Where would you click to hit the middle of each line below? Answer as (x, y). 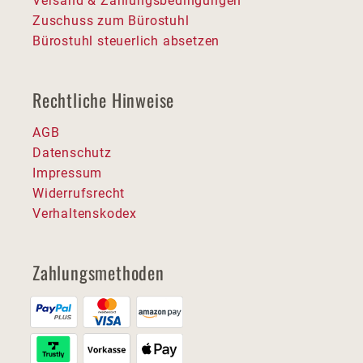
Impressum (68, 173)
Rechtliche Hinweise (104, 99)
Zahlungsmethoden (98, 272)
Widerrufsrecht (79, 193)
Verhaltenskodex (85, 213)
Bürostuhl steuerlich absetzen (126, 41)
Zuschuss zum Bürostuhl (111, 20)
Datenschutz (72, 152)
